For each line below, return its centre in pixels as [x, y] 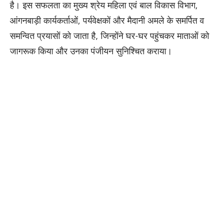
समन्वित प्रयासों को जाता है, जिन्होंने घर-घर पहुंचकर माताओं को [110, 35]
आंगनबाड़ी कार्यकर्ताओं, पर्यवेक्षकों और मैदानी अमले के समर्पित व [107, 20]
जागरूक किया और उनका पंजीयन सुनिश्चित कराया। [91, 51]
